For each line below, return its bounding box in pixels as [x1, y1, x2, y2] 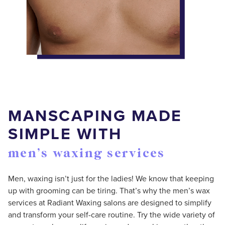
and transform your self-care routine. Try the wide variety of [8, 209, 215, 221]
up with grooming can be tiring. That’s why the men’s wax [8, 185, 210, 197]
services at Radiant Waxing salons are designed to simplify [8, 197, 211, 209]
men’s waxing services [8, 145, 165, 163]
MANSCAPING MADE [8, 103, 182, 128]
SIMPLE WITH [8, 122, 122, 146]
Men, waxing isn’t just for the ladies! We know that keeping [8, 173, 214, 185]
